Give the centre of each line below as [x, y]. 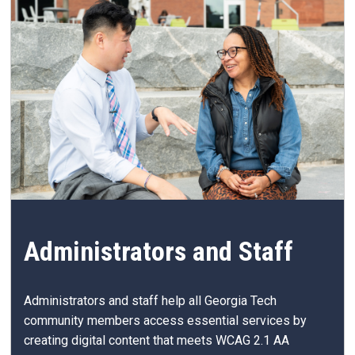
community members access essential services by [165, 321]
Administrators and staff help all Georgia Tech [150, 301]
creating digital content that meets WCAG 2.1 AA [157, 341]
